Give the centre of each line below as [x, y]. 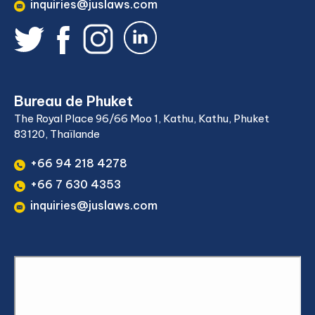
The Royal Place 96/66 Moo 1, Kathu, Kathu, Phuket [142, 118]
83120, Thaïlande [57, 134]
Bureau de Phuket [73, 101]
